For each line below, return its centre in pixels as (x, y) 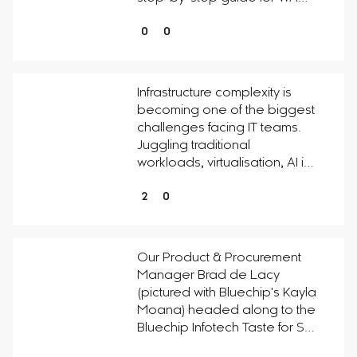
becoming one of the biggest (226, 111)
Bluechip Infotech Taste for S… (225, 328)
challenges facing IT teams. (219, 128)
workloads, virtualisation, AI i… (225, 163)
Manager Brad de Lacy (208, 276)
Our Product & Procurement (219, 258)
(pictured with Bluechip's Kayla (226, 293)
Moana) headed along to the (226, 311)
